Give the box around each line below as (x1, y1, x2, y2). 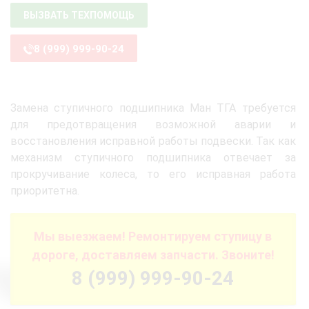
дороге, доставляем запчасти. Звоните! (31, 248, 275, 262)
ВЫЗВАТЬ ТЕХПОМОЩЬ (23, 10, 134, 21)
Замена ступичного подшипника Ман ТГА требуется (10, 101, 296, 114)
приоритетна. (10, 184, 79, 197)
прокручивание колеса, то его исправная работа (10, 168, 296, 181)
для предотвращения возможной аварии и (10, 118, 296, 131)
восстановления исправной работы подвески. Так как (10, 134, 296, 148)
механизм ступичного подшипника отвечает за (10, 151, 296, 164)
